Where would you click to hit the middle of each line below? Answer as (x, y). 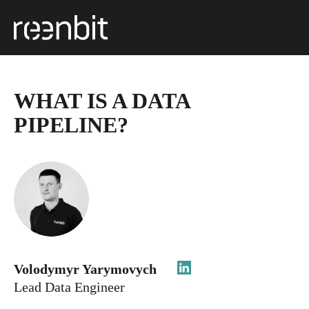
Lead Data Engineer (69, 287)
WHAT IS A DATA (102, 101)
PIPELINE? (71, 125)
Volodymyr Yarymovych (87, 269)
